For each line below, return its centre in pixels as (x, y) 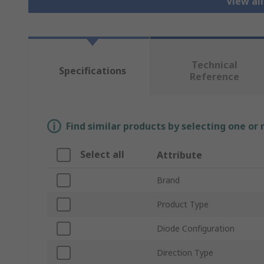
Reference (214, 77)
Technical (214, 65)
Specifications (92, 71)
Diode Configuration (196, 229)
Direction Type (185, 253)
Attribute (179, 155)
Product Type (183, 204)
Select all (102, 155)
